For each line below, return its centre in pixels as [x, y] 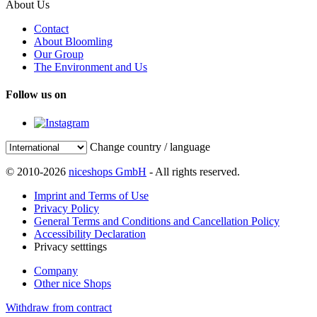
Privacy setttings [70, 246]
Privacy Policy [67, 208]
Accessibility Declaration [90, 234]
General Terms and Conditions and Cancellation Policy [157, 221]
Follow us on [36, 95]
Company [56, 270]
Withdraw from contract [59, 307]
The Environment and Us [91, 67]
